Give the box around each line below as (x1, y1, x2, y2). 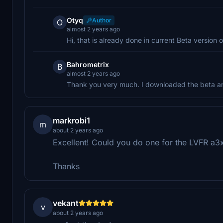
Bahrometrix (67, 60, 109, 69)
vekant (53, 198, 79, 208)
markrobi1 (53, 115, 90, 125)
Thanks (53, 161, 80, 171)
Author (92, 16, 111, 24)
